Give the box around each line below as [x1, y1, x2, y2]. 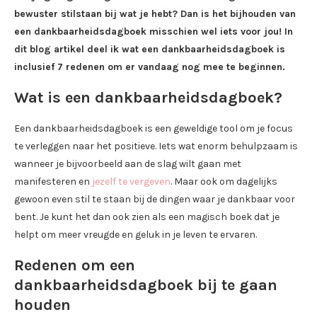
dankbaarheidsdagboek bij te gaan [14, 276, 277, 295]
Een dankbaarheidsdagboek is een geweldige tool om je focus [14, 122, 293, 135]
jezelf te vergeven [92, 175, 171, 188]
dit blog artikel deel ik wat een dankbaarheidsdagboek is [14, 43, 285, 56]
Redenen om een [14, 256, 135, 275]
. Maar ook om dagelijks [171, 175, 277, 188]
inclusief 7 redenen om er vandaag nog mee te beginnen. [14, 61, 285, 74]
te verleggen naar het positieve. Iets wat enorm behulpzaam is [14, 140, 298, 153]
